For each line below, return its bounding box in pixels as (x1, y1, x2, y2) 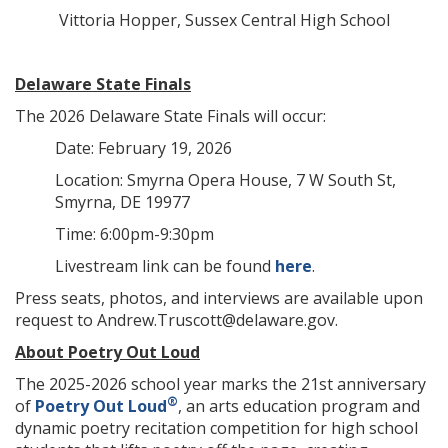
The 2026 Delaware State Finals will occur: (15, 105, 326, 127)
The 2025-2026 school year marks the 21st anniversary (15, 373, 426, 395)
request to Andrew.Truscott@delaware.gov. (15, 309, 338, 331)
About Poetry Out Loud (15, 341, 200, 363)
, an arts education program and (178, 395, 420, 417)
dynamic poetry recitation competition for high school (15, 417, 418, 439)
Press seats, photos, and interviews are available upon (15, 287, 423, 309)
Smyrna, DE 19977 (55, 191, 190, 213)
